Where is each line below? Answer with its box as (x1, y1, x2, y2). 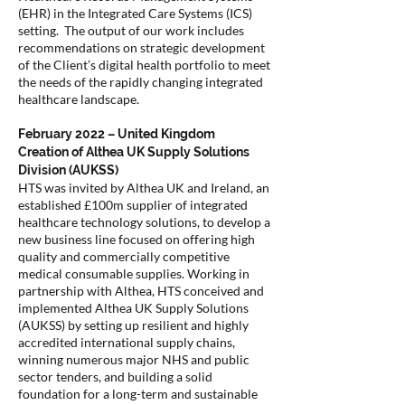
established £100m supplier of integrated (18, 197, 248, 212)
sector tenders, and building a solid (18, 369, 212, 384)
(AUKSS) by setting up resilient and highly (18, 317, 249, 333)
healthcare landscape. (18, 91, 139, 107)
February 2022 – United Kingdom (18, 127, 215, 141)
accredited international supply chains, (18, 334, 235, 350)
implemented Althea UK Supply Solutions (18, 300, 249, 316)
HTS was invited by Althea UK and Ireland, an (18, 180, 269, 195)
